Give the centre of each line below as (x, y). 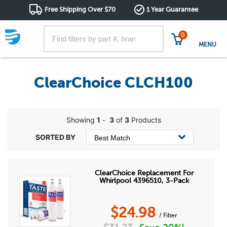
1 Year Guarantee (173, 10)
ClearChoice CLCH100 (113, 83)
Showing (81, 120)
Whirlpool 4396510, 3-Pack (144, 181)
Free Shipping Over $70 (80, 10)
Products (145, 120)
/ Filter (168, 215)
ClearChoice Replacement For (144, 173)
